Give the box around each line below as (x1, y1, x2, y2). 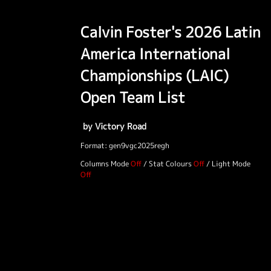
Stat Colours (149, 158, 192, 169)
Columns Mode (80, 158, 129, 169)
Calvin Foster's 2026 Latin (80, 21, 261, 42)
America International (80, 43, 230, 64)
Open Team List (80, 87, 185, 108)
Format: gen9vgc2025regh (80, 140, 169, 151)
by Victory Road (80, 120, 146, 132)
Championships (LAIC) (80, 65, 229, 86)
